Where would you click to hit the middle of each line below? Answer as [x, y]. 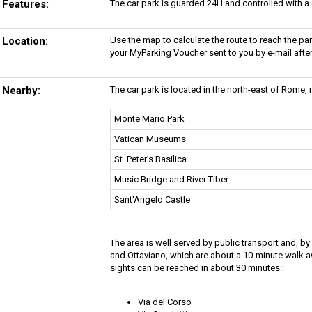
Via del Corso [164, 302]
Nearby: [21, 90]
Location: [25, 41]
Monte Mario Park [149, 118]
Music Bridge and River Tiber [171, 179]
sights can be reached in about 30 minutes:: [197, 267]
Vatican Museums [150, 139]
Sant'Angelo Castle [152, 199]
